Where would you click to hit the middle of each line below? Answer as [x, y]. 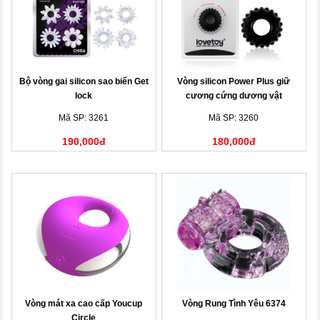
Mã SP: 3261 [84, 117]
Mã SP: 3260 [234, 117]
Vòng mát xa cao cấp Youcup [84, 303]
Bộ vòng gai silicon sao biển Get [84, 81]
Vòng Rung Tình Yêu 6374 [234, 303]
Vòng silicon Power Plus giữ [234, 81]
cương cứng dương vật [234, 95]
